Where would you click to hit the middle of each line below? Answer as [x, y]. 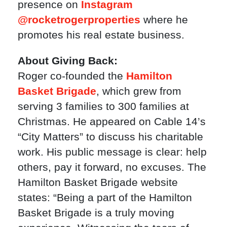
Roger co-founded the [72, 75]
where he [164, 19]
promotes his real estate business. [101, 34]
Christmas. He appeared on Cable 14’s [112, 121]
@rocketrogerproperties [79, 19]
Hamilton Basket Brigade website [98, 182]
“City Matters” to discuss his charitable [110, 136]
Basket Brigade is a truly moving [96, 212]
